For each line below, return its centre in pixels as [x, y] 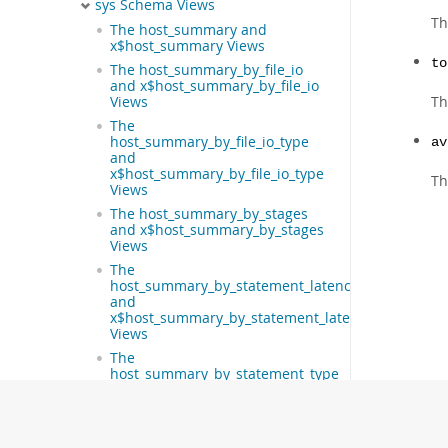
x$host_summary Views [187, 45]
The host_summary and [188, 29]
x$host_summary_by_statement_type [232, 405]
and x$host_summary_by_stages [217, 229]
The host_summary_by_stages [209, 213]
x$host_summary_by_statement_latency [241, 317]
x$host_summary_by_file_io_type [217, 173]
